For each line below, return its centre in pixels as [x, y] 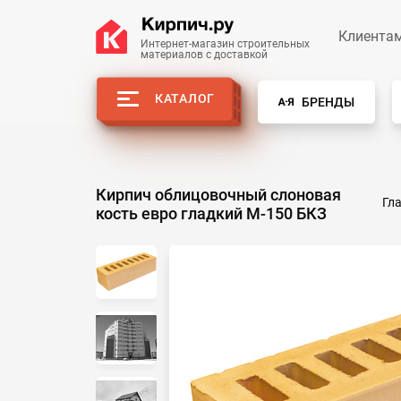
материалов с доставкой [204, 55]
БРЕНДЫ [328, 102]
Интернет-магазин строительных [225, 44]
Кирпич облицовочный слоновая [218, 195]
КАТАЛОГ [185, 99]
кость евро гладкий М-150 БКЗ [211, 213]
